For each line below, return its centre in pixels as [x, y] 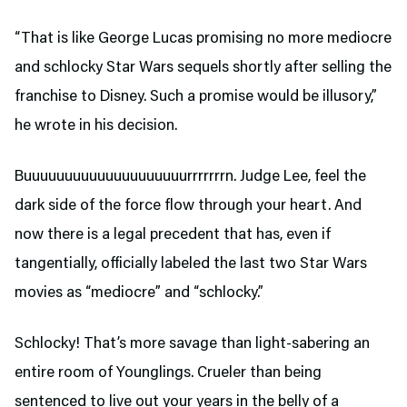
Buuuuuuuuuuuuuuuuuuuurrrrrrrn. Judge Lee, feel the [190, 177]
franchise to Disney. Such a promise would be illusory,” [196, 97]
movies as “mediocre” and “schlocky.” [139, 293]
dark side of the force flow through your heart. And [188, 206]
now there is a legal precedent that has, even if [173, 235]
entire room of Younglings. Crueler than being [168, 373]
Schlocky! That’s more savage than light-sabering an [192, 344]
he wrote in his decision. [96, 126]
